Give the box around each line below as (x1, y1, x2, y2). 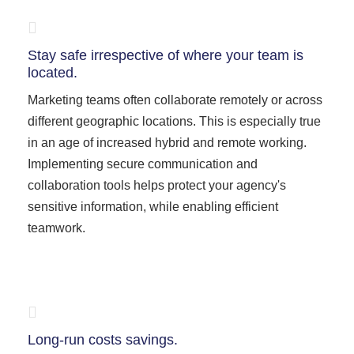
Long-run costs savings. (28, 332, 178, 348)
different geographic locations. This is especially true (28, 115, 321, 128)
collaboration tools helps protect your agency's (28, 179, 286, 192)
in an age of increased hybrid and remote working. (28, 136, 307, 149)
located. (28, 65, 77, 81)
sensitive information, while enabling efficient (28, 200, 278, 213)
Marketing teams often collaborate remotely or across (28, 93, 322, 107)
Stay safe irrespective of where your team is (28, 47, 303, 63)
